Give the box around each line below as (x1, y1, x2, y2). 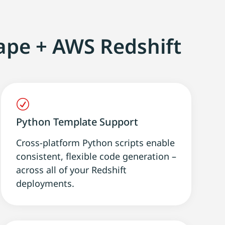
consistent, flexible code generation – (16, 150, 176, 162)
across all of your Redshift (16, 163, 127, 176)
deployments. (16, 177, 74, 189)
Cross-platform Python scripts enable (16, 136, 175, 149)
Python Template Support (16, 115, 138, 129)
